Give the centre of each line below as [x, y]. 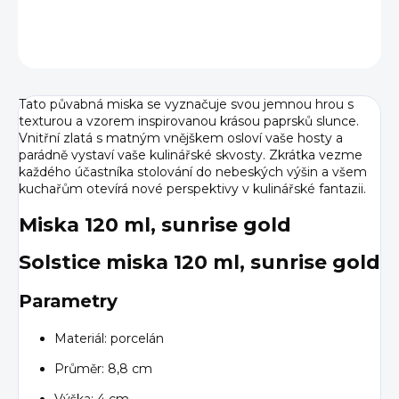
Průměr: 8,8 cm [103, 368]
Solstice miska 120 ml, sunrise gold [199, 262]
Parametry [68, 301]
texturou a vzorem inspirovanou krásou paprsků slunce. [189, 122]
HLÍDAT [359, 46]
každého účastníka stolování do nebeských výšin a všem [193, 172]
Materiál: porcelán [109, 338]
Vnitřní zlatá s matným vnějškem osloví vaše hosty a [181, 138]
